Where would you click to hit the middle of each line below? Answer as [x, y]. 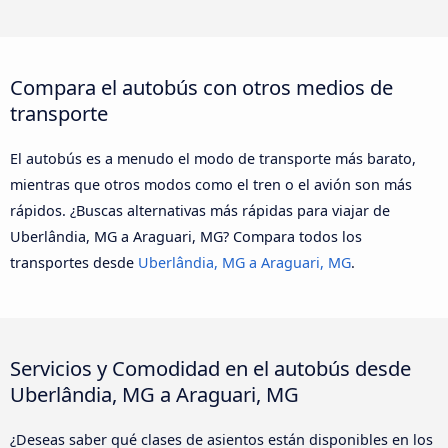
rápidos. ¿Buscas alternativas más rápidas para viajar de [200, 210]
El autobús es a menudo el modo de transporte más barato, [213, 158]
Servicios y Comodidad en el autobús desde [210, 367]
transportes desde [74, 262]
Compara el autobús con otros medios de [201, 86]
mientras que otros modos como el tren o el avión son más [211, 184]
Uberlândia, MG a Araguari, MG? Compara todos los [186, 236]
